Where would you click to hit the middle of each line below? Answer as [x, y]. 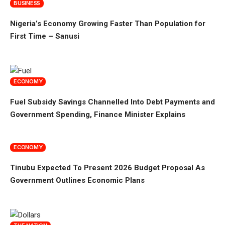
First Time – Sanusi [45, 36]
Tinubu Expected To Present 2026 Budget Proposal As [107, 167]
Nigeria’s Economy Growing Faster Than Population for [108, 23]
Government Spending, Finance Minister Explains [98, 114]
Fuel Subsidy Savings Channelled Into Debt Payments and [113, 102]
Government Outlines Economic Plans [77, 180]
